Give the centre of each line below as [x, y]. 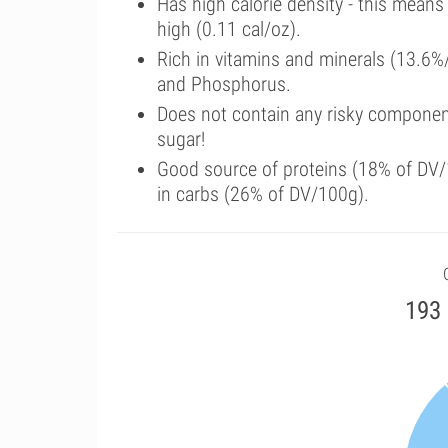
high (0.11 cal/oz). [229, 29]
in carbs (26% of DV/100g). [263, 194]
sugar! [181, 139]
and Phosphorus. [224, 84]
